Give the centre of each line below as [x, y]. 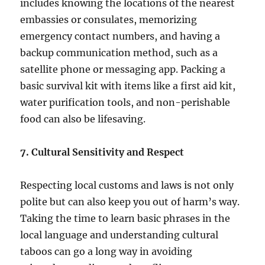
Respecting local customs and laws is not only [127, 185]
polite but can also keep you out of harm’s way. [130, 201]
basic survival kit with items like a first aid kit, [128, 85]
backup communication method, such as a [119, 52]
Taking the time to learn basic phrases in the [125, 218]
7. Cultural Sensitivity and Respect [102, 152]
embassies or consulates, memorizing [109, 19]
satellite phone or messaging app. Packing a [123, 69]
